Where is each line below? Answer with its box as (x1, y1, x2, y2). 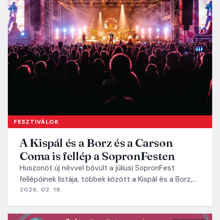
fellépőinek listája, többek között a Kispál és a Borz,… (20, 174, 196, 184)
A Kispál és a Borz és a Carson (20, 135, 173, 150)
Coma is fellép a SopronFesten (20, 148, 175, 163)
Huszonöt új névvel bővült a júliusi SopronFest (20, 163, 175, 173)
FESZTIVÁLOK (14, 117, 59, 126)
